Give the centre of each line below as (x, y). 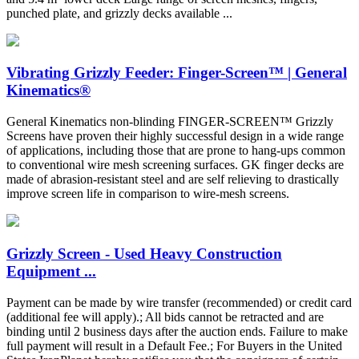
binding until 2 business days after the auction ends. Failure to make (177, 331)
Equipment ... (51, 271)
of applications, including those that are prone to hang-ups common (176, 151)
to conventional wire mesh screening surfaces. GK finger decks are (175, 165)
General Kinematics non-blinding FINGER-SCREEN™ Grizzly (170, 122)
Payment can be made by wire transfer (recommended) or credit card (179, 302)
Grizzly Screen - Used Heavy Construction (144, 253)
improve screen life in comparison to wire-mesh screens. (148, 194)
